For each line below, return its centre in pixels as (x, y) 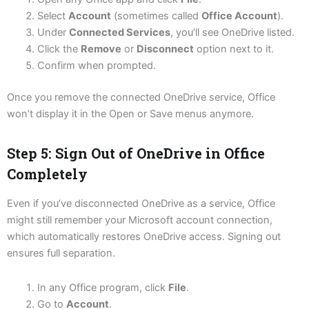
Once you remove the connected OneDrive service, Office (141, 98)
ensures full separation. (61, 253)
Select (52, 16)
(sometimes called (156, 16)
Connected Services (119, 33)
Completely (47, 174)
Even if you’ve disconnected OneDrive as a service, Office (141, 204)
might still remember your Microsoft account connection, (140, 220)
